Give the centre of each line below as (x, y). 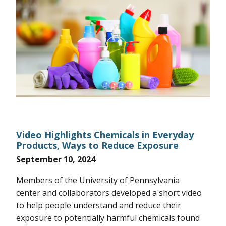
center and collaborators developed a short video (109, 192)
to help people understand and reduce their (99, 205)
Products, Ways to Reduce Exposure (97, 145)
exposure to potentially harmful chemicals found (108, 218)
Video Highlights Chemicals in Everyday (105, 134)
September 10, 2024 (56, 159)
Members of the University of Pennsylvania (98, 180)
